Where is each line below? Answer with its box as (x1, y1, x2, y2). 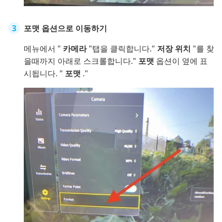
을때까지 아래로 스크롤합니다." (24, 55, 138, 66)
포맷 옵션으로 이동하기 (24, 22, 107, 34)
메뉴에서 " (24, 43, 63, 54)
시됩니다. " (24, 67, 65, 79)
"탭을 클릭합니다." (89, 43, 157, 54)
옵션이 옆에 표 (156, 55, 208, 66)
